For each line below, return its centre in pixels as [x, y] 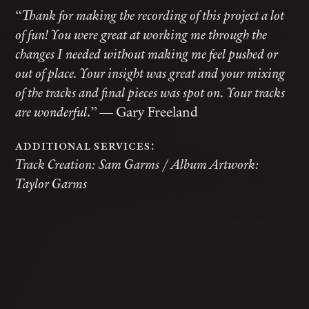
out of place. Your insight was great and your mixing [150, 73]
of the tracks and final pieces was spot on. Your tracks [150, 92]
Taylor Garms [51, 183]
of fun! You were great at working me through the [141, 34]
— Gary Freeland [148, 111]
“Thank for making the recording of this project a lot [150, 15]
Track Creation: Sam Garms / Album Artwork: [138, 164]
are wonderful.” [56, 112]
